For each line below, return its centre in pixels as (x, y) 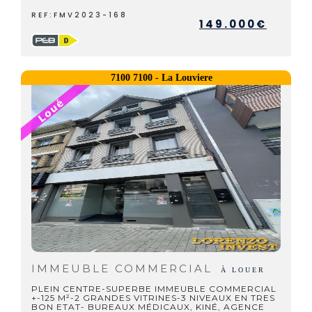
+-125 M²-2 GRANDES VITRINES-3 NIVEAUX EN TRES (153, 298)
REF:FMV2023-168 (79, 15)
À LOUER (243, 270)
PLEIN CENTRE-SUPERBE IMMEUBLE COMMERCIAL (154, 289)
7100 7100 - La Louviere (161, 78)
